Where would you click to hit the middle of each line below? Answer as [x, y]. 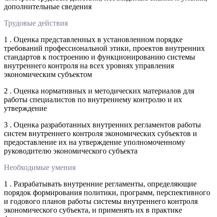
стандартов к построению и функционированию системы [100, 57]
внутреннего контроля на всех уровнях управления [89, 65]
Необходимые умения [40, 167]
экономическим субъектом [48, 74]
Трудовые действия [36, 23]
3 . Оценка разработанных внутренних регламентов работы [102, 124]
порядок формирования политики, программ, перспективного [107, 192]
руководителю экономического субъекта [71, 151]
